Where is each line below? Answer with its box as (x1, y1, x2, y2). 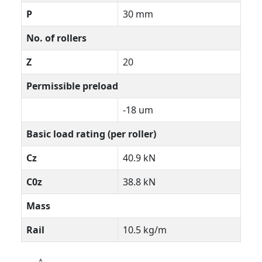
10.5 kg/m (123, 223, 167, 237)
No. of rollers (26, 32, 87, 45)
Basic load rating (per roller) (26, 127, 156, 141)
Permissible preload (26, 80, 118, 93)
